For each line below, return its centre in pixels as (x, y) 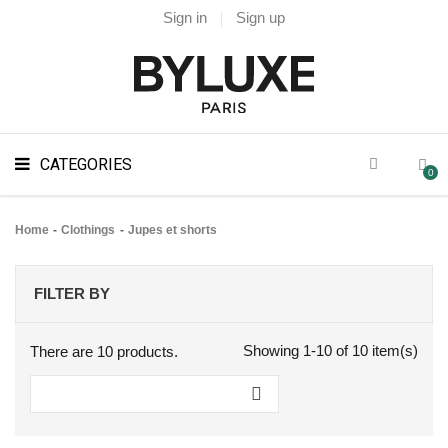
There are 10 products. (104, 351)
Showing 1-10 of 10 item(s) (330, 350)
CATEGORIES (86, 164)
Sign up (260, 17)
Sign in (185, 17)
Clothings (88, 229)
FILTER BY (72, 293)
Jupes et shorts (172, 229)
